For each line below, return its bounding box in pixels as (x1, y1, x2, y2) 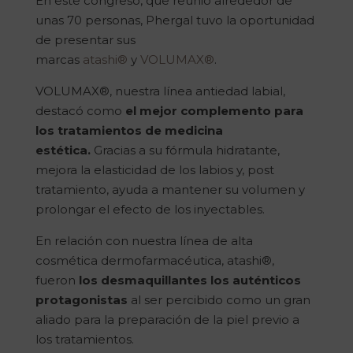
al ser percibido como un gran (127, 292, 310, 308)
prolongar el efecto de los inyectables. (35, 202, 265, 217)
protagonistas (35, 292, 128, 308)
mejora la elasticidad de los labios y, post (35, 162, 274, 178)
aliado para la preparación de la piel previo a (35, 312, 299, 328)
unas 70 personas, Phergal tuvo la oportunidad (35, 13, 314, 28)
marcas (35, 52, 83, 68)
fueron (35, 273, 79, 288)
